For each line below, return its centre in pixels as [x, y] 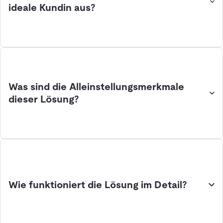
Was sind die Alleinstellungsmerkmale [96, 87]
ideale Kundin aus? [52, 8]
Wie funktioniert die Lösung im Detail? [98, 184]
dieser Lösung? [44, 99]
